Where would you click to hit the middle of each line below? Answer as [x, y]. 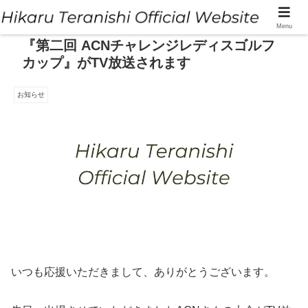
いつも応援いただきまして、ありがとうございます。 [143, 272]
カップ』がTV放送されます [106, 63]
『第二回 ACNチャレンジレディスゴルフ [148, 45]
